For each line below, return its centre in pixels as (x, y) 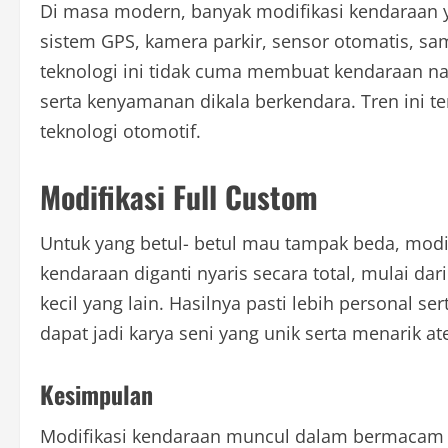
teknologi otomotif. (120, 131)
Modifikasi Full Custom (179, 197)
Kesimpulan (96, 394)
